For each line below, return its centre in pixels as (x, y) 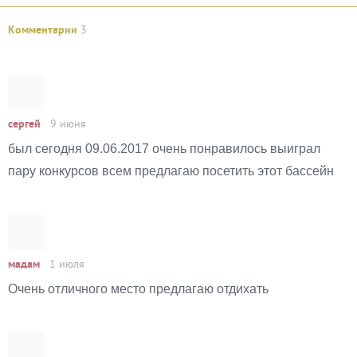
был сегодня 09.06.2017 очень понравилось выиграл (164, 149)
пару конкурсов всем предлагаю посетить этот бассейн (171, 171)
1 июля (67, 265)
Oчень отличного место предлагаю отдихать (138, 289)
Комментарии (44, 31)
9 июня (68, 124)
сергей (26, 125)
